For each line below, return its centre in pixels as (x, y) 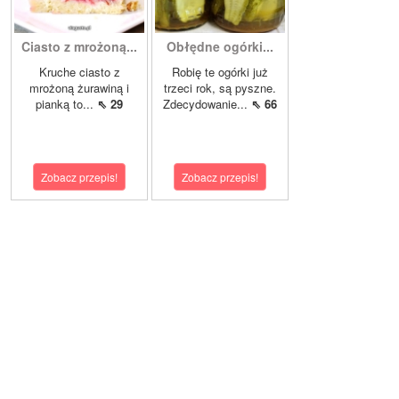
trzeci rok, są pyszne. (220, 87)
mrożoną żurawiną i (79, 87)
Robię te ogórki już (220, 71)
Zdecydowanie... (207, 103)
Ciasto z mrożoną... (79, 46)
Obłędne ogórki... (220, 46)
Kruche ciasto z (79, 71)
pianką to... (66, 103)
